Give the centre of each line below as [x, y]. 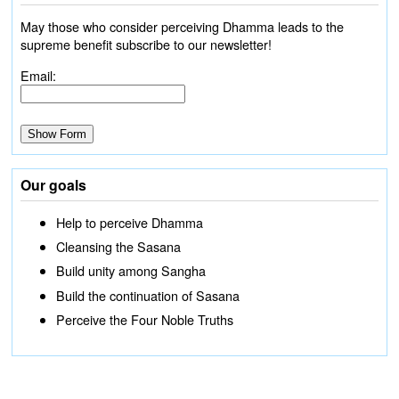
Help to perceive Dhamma [129, 222]
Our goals [53, 185]
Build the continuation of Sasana [147, 295]
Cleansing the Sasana [118, 247]
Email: [38, 75]
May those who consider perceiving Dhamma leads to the [182, 27]
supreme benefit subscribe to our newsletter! [146, 45]
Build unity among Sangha [130, 271]
